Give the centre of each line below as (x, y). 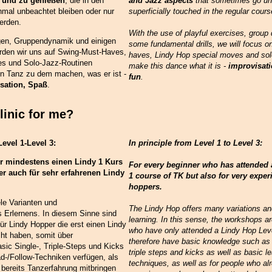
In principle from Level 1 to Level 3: (195, 143)
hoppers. (145, 187)
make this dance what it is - (178, 66)
